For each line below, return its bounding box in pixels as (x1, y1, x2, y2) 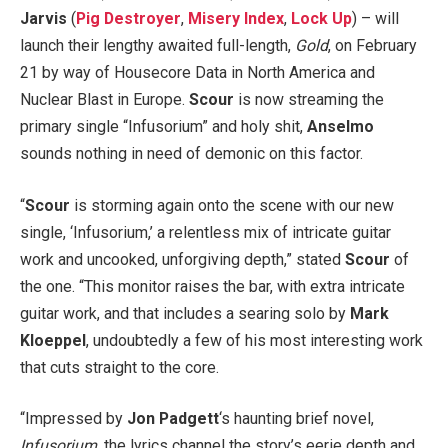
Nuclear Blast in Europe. (20, 90, 189, 110)
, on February (328, 36, 417, 56)
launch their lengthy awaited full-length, (20, 36, 295, 56)
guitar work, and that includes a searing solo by (20, 303, 350, 323)
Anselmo (307, 117, 374, 137)
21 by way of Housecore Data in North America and (20, 63, 375, 83)
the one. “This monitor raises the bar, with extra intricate (20, 276, 405, 296)
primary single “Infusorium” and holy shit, (20, 117, 307, 137)
